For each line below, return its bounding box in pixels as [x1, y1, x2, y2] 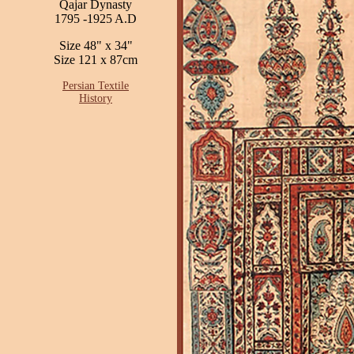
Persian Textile [62, 80, 129, 92]
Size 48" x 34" [58, 39, 133, 52]
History [79, 92, 112, 104]
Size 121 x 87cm [54, 53, 137, 66]
